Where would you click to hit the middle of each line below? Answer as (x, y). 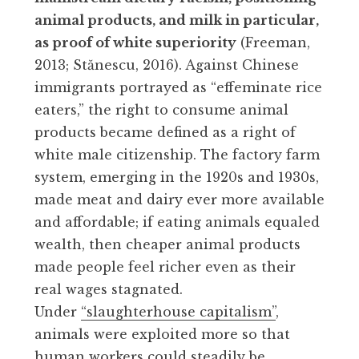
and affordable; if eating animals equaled (177, 222)
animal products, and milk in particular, (177, 20)
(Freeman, (273, 42)
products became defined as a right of (165, 132)
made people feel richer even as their (165, 266)
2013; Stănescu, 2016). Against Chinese (167, 65)
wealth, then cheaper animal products (167, 244)
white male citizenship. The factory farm (177, 154)
